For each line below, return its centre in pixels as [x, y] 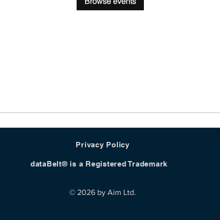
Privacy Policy [103, 145]
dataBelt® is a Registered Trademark [99, 164]
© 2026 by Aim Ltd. [103, 192]
